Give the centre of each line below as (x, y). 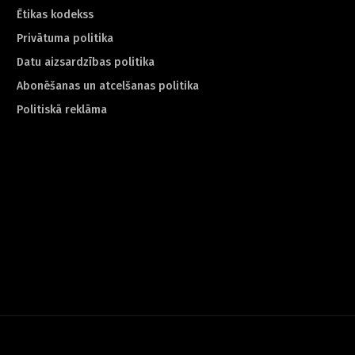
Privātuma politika (65, 38)
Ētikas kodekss (55, 15)
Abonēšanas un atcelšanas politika (107, 86)
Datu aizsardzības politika (85, 62)
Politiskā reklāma (61, 110)
